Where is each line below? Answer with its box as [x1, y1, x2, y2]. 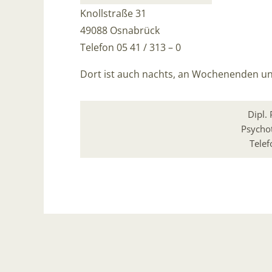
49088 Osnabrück [80, 24, 160, 37]
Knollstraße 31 [80, 7, 146, 20]
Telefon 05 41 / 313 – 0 [80, 41, 181, 54]
